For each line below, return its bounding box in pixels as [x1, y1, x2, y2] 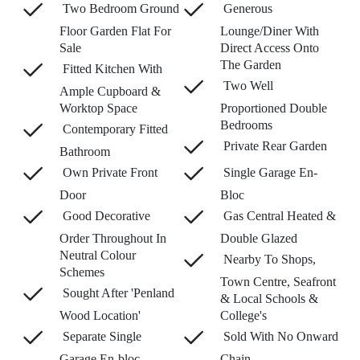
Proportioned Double [220, 100, 327, 115]
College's [220, 308, 267, 322]
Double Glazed [220, 231, 297, 245]
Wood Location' [59, 308, 141, 322]
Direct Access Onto [220, 40, 319, 55]
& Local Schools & [220, 291, 318, 305]
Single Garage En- [219, 165, 317, 179]
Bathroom [59, 144, 110, 158]
